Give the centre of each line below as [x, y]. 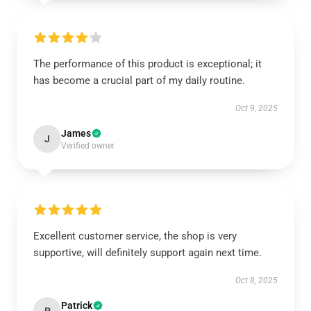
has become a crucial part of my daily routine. [139, 81]
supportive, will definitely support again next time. [148, 253]
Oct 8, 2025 [257, 280]
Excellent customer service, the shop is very [135, 236]
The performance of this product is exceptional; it [148, 64]
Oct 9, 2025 [257, 108]
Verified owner [88, 146]
